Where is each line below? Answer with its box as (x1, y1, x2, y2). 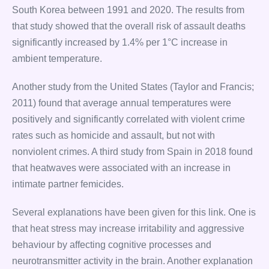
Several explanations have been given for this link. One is (12, 207, 256, 217)
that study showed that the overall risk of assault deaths (12, 21, 246, 31)
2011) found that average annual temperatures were (12, 98, 231, 108)
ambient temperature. (12, 53, 102, 64)
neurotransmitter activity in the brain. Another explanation (12, 256, 253, 266)
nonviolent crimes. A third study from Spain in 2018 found (12, 147, 253, 157)
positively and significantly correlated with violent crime (12, 114, 245, 124)
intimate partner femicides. (12, 179, 124, 189)
